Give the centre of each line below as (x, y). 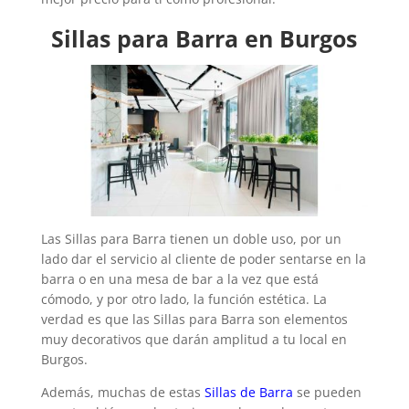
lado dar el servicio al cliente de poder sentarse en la (203, 258)
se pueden (327, 392)
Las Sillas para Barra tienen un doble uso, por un (191, 238)
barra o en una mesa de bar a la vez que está (179, 278)
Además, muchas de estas (122, 392)
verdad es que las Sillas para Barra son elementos (194, 319)
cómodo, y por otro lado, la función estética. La (184, 299)
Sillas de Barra (248, 392)
